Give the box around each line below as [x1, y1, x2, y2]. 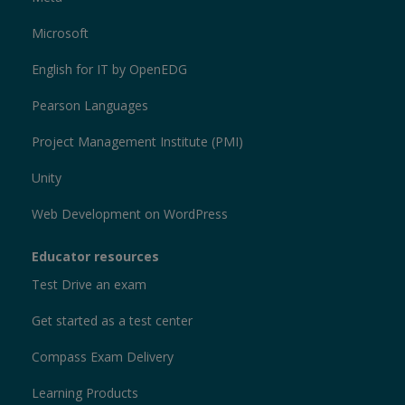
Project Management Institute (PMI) [32, 133, 243, 151]
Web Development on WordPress [32, 205, 228, 223]
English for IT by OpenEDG [32, 61, 187, 79]
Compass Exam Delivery [32, 348, 174, 366]
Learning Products [32, 384, 138, 402]
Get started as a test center [32, 312, 193, 330]
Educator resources [32, 248, 159, 266]
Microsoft [32, 24, 89, 42]
